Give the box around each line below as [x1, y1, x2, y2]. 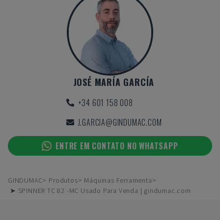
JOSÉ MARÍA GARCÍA [73, 76, 155, 88]
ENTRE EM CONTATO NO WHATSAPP [55, 140, 178, 152]
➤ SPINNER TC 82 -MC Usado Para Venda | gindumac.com [10, 186, 191, 195]
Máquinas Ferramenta [84, 176, 152, 185]
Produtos [49, 176, 78, 185]
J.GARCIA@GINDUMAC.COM [78, 116, 162, 128]
